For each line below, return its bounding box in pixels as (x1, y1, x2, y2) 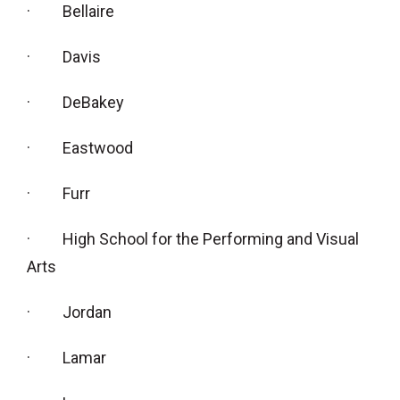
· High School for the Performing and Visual (27, 229, 359, 249)
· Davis (27, 47, 101, 67)
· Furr (27, 184, 90, 204)
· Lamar (27, 348, 106, 368)
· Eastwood (27, 138, 133, 158)
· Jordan (27, 303, 112, 322)
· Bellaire (27, 2, 114, 21)
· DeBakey (27, 93, 124, 112)
